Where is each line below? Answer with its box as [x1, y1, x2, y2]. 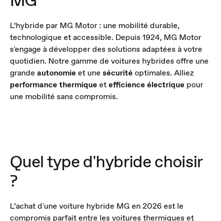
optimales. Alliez [133, 68, 194, 78]
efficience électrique [109, 79, 184, 90]
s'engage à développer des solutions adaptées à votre [10, 44, 202, 54]
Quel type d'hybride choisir [10, 150, 203, 173]
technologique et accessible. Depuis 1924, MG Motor [10, 32, 201, 42]
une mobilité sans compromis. [10, 91, 118, 102]
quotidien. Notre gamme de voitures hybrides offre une [10, 56, 209, 66]
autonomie [37, 68, 76, 78]
